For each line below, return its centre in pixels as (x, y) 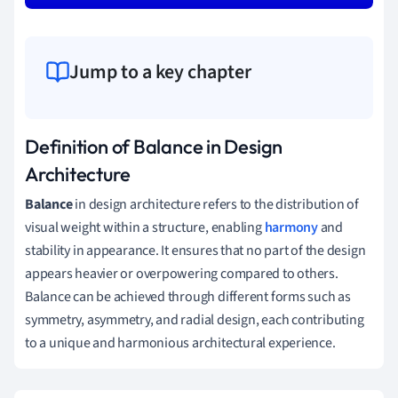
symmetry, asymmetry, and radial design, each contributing (195, 319)
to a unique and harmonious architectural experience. (180, 342)
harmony (291, 227)
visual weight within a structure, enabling (145, 227)
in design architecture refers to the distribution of (215, 204)
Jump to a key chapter (160, 72)
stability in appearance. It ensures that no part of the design (195, 250)
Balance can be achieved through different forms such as (188, 296)
